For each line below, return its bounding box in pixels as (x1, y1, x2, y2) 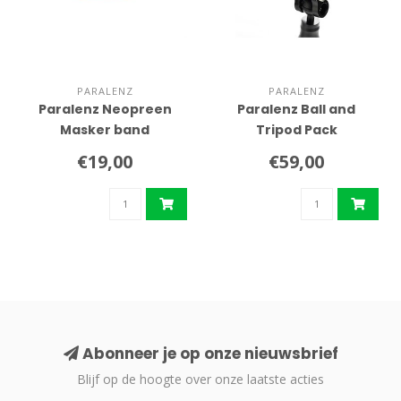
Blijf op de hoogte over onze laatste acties (77, 371, 324, 388)
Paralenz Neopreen (38, 100, 172, 119)
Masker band (60, 121, 149, 140)
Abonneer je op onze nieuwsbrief (78, 343, 338, 365)
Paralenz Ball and (237, 100, 355, 119)
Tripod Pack (255, 121, 337, 140)
